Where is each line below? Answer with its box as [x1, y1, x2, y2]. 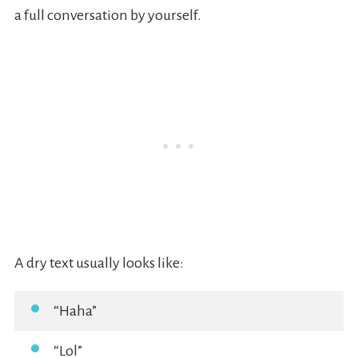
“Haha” [53, 303, 97, 320]
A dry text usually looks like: [14, 255, 184, 272]
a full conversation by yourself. [14, 7, 201, 24]
